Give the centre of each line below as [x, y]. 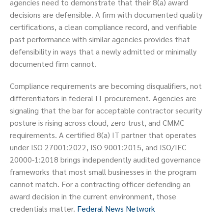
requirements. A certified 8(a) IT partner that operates [103, 135]
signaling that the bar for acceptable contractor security [106, 110]
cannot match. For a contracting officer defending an [100, 184]
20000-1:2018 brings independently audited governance [105, 160]
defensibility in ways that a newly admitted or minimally [103, 52]
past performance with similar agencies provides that [100, 39]
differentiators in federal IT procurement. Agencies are [103, 98]
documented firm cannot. [53, 64]
